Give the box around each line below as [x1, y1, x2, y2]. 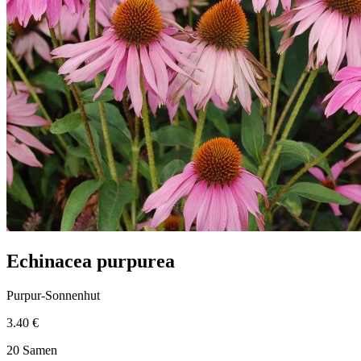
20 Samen [6, 342, 57, 357]
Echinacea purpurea [6, 250, 175, 272]
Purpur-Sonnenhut [6, 288, 100, 302]
